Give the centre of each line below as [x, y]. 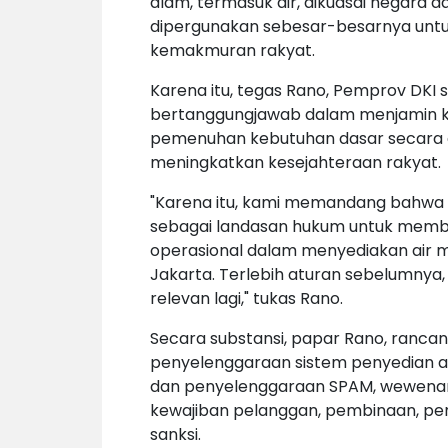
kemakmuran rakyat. [232, 51]
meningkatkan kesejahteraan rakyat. [297, 163]
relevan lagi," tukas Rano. [246, 299]
